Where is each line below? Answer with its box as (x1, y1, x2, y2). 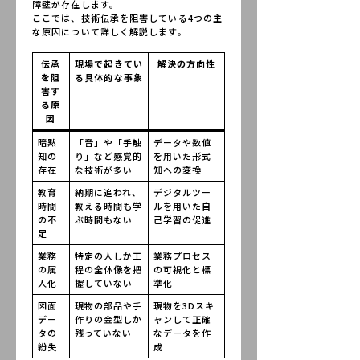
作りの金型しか (74, 312, 143, 325)
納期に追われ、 (74, 185, 142, 198)
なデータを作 (153, 325, 212, 339)
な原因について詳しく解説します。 (32, 25, 187, 38)
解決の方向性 (157, 56, 216, 70)
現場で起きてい (75, 56, 143, 70)
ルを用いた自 (153, 198, 212, 212)
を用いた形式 (153, 149, 212, 162)
